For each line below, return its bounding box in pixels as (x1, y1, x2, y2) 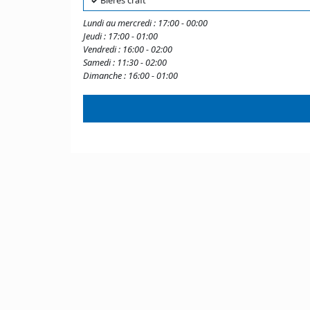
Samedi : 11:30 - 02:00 (83, 56, 167, 69)
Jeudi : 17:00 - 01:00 (83, 30, 158, 42)
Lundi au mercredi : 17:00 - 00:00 (83, 17, 208, 29)
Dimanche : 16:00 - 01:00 (83, 69, 178, 82)
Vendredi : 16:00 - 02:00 (83, 43, 172, 55)
